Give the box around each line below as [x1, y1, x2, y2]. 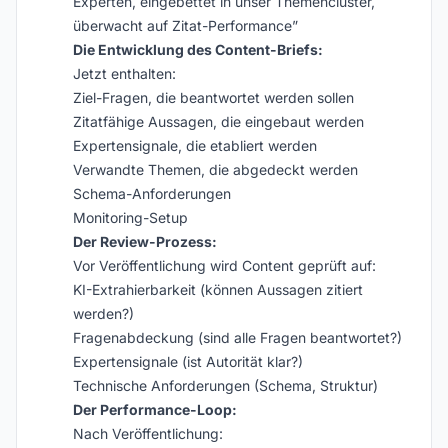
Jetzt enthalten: [73, 65, 176, 82]
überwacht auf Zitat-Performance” [73, 17, 298, 34]
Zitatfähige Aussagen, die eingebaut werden [73, 113, 364, 130]
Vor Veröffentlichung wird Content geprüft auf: [73, 257, 376, 274]
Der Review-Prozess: [73, 233, 217, 250]
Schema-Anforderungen [73, 185, 231, 202]
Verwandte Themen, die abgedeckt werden [73, 161, 358, 178]
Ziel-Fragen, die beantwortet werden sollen [73, 89, 354, 106]
